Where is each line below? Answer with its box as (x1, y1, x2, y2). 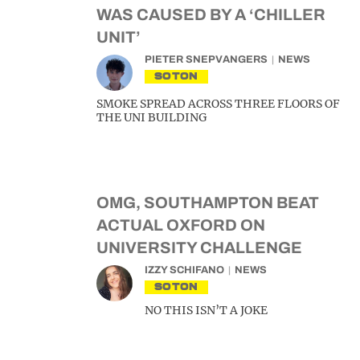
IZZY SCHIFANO (145, 264, 224, 276)
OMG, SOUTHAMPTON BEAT (96, 194, 319, 211)
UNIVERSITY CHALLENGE (96, 239, 302, 256)
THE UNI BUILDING (96, 110, 207, 125)
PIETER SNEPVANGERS (145, 54, 268, 65)
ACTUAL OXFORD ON (96, 216, 265, 234)
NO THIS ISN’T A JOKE (145, 303, 268, 317)
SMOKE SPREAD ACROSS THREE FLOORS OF (96, 96, 340, 111)
